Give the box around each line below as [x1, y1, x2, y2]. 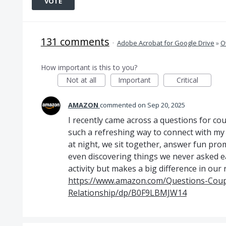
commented [99, 100, 138, 109]
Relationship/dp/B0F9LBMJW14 [68, 187, 187, 198]
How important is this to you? [40, 63, 137, 72]
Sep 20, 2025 [147, 100, 185, 109]
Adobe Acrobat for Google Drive [117, 38, 214, 47]
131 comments [40, 35, 109, 48]
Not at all [66, 75, 97, 85]
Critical [176, 75, 198, 85]
